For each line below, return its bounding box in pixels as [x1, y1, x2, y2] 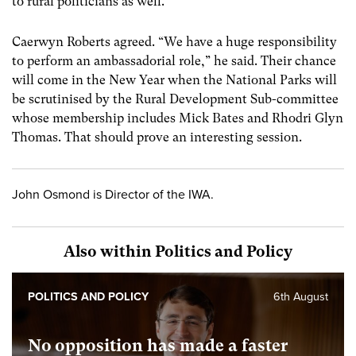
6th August [273, 289, 328, 304]
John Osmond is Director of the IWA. [12, 187, 214, 203]
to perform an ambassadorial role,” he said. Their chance [12, 53, 336, 69]
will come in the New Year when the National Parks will [12, 72, 337, 88]
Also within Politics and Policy [64, 242, 292, 261]
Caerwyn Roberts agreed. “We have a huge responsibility [12, 34, 337, 50]
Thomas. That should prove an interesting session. [12, 130, 302, 145]
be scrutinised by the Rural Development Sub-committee [12, 91, 339, 107]
